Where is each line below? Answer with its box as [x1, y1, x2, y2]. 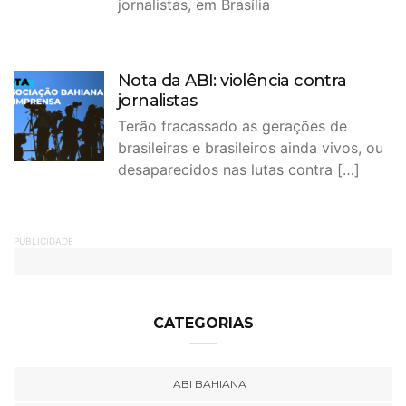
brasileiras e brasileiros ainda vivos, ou [118, 139, 383, 158]
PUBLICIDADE [14, 236, 73, 247]
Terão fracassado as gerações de [118, 117, 347, 136]
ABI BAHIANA [173, 377, 246, 391]
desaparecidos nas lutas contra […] [118, 160, 360, 179]
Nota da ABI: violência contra [118, 71, 347, 92]
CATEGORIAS [152, 314, 254, 333]
